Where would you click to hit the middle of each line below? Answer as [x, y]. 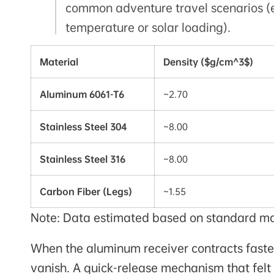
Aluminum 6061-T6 [82, 94]
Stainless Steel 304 [83, 126]
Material [59, 61]
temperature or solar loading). [148, 27]
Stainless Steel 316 [83, 159]
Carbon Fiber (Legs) [86, 191]
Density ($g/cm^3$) [208, 61]
